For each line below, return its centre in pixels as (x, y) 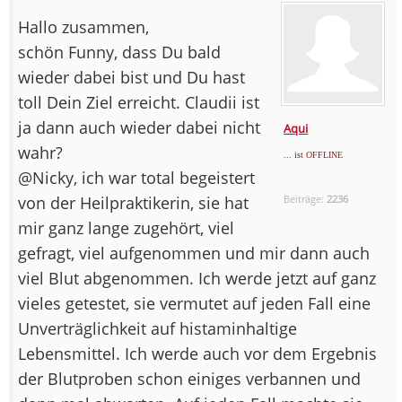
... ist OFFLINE (314, 154)
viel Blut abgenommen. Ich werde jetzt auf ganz (197, 278)
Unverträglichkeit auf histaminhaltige (157, 328)
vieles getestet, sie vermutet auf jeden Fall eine (194, 303)
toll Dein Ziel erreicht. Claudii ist (139, 102)
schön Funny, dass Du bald (119, 52)
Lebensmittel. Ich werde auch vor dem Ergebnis (197, 353)
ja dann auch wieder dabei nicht (139, 127)
